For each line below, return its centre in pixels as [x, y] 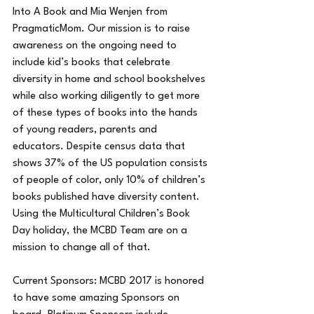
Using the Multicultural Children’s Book [103, 214]
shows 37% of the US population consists [111, 163]
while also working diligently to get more [108, 96]
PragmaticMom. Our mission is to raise [103, 29]
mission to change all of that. [83, 247]
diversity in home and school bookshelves [110, 79]
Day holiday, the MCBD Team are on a [101, 231]
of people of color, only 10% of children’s [110, 180]
